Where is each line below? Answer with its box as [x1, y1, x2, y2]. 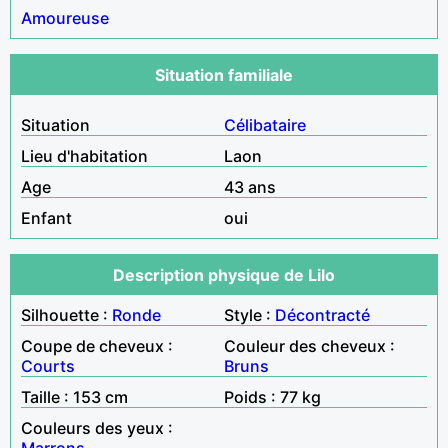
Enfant [21, 207, 72, 228]
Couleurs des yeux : [21, 417, 173, 438]
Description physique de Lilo [113, 264, 335, 285]
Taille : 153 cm [21, 386, 128, 407]
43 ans [224, 176, 276, 197]
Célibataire [224, 114, 306, 135]
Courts [21, 355, 75, 376]
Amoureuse [21, 7, 109, 28]
